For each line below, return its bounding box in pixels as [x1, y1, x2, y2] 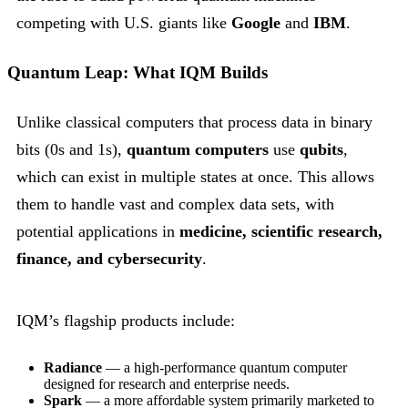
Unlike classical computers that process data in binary [16, 113, 372, 132]
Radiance [44, 360, 102, 376]
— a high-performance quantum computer [102, 360, 347, 376]
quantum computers [127, 140, 269, 159]
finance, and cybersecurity [16, 250, 202, 269]
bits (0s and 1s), [16, 140, 127, 159]
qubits [300, 140, 343, 159]
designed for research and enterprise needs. [44, 376, 290, 393]
